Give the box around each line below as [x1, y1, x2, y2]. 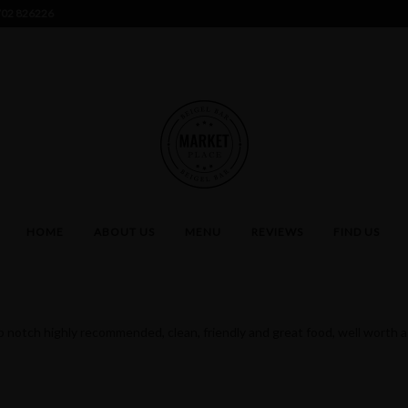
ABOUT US [93, 225, 155, 239]
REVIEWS [250, 225, 303, 239]
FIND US [332, 225, 380, 239]
